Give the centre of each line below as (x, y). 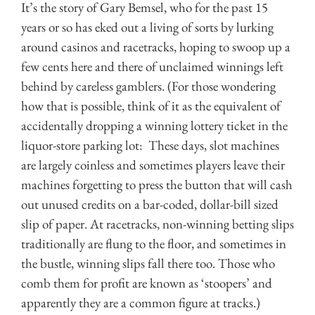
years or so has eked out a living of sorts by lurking (147, 27)
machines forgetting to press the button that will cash (157, 185)
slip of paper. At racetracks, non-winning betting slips (157, 224)
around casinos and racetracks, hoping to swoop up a (156, 47)
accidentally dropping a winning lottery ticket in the (154, 126)
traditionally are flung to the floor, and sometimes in (154, 244)
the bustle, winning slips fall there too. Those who (148, 264)
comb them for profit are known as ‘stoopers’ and (147, 283)
